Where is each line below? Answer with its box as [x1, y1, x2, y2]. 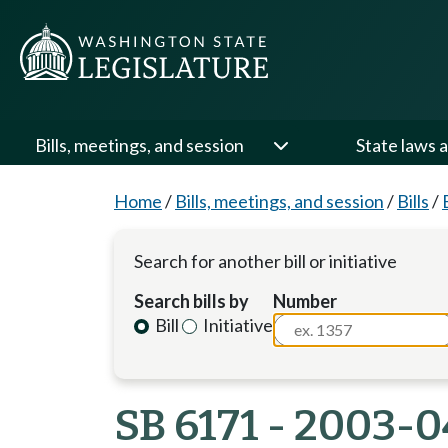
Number [273, 290, 338, 312]
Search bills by [134, 290, 249, 312]
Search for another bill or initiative [134, 250, 397, 272]
